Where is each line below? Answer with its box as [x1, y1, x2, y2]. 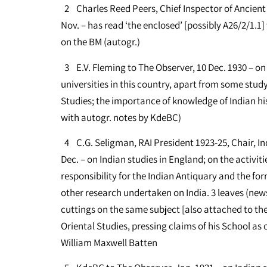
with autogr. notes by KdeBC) [61, 110, 181, 124]
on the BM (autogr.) [61, 35, 140, 49]
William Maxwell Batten [61, 235, 157, 249]
